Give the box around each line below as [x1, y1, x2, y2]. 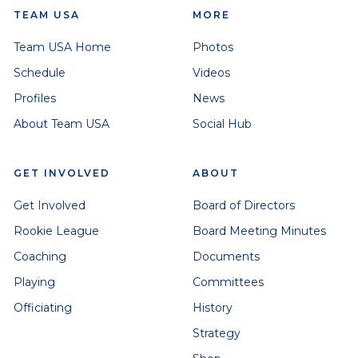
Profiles [13, 91, 56, 106]
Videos [193, 66, 231, 81]
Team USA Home [13, 40, 111, 55]
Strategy [193, 326, 241, 341]
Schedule [13, 66, 66, 81]
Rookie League [13, 224, 99, 239]
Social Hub [193, 117, 253, 132]
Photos [193, 40, 234, 55]
